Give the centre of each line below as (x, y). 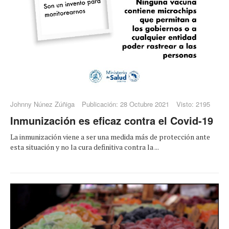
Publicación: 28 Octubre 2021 (125, 104)
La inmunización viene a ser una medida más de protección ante (110, 137)
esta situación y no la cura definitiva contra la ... (85, 147)
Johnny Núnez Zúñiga (42, 104)
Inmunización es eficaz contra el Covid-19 (112, 121)
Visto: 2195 (193, 104)
